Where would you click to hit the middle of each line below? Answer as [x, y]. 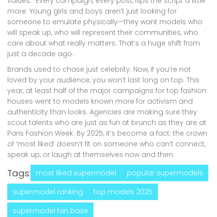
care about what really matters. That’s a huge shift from [104, 43]
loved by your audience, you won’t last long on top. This [103, 80]
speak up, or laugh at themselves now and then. [91, 154]
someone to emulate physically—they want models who [105, 22]
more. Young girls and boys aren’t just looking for [92, 11]
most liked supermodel [76, 173]
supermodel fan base [50, 210]
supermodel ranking [48, 192]
